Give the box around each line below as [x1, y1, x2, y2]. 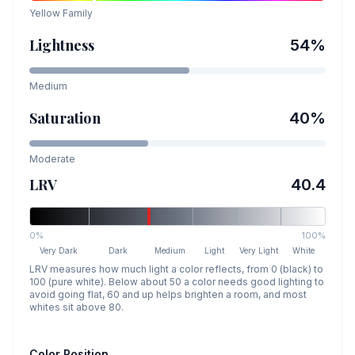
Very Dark [40, 246, 78, 255]
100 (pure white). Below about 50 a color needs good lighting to [29, 276, 324, 288]
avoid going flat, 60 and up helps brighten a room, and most [29, 288, 307, 300]
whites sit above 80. [29, 301, 124, 313]
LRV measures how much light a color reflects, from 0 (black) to [29, 263, 323, 275]
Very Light [239, 246, 279, 255]
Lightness [29, 36, 95, 55]
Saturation [29, 109, 101, 128]
